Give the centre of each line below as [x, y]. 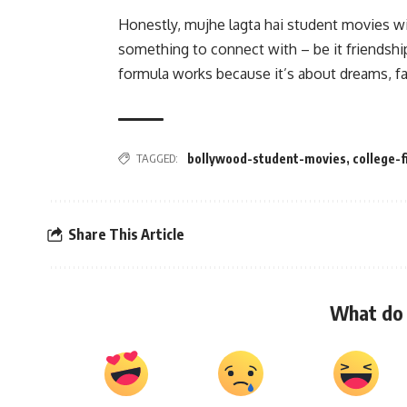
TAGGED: [157, 159]
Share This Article [126, 234]
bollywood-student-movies [267, 159]
